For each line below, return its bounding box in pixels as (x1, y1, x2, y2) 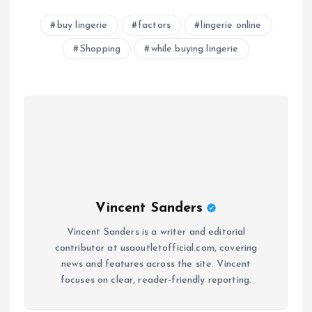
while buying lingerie (150, 44, 239, 55)
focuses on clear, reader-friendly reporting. (60, 275, 252, 286)
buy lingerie (56, 20, 108, 31)
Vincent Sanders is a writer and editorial (66, 227, 246, 238)
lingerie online (201, 20, 262, 31)
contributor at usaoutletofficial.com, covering (54, 243, 258, 254)
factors (138, 20, 171, 31)
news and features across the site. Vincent (61, 259, 251, 270)
